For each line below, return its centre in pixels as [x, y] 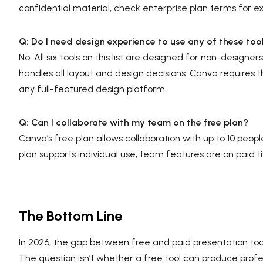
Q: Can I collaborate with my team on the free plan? [134, 122]
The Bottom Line [70, 215]
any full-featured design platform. [93, 89]
